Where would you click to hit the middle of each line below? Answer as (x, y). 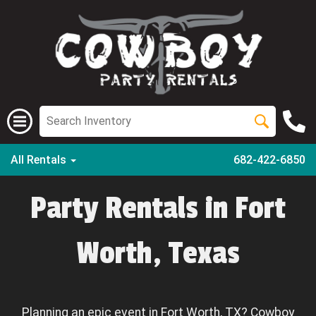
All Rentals (40, 160)
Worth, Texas (158, 254)
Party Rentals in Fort (158, 208)
